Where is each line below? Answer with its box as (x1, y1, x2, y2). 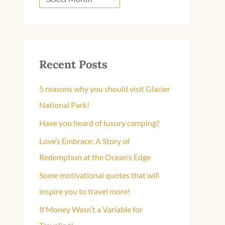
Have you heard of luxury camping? (39, 118, 159, 128)
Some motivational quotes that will (39, 170, 159, 180)
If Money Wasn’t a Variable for (39, 204, 143, 214)
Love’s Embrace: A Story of (39, 136, 130, 146)
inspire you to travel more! (39, 186, 130, 196)
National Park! (39, 99, 89, 109)
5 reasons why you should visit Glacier (39, 83, 170, 93)
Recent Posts (39, 57, 107, 72)
